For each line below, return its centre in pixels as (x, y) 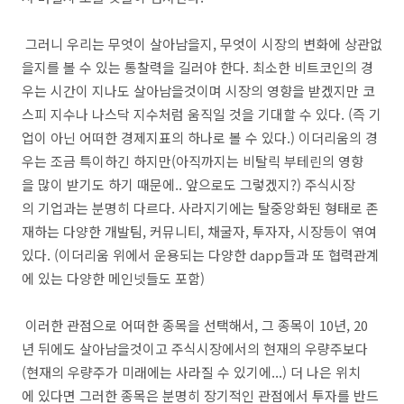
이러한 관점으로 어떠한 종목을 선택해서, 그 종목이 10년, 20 (195, 325)
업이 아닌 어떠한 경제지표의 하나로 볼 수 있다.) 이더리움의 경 (200, 138)
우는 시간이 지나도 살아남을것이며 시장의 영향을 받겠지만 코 (198, 91)
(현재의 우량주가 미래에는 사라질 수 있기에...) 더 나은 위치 (191, 372)
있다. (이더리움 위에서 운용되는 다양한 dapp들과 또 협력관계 (200, 255)
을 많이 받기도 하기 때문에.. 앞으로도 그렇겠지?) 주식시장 (188, 184)
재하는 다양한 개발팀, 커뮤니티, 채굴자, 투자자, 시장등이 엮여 (199, 231)
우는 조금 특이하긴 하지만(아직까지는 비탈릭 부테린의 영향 (193, 161)
